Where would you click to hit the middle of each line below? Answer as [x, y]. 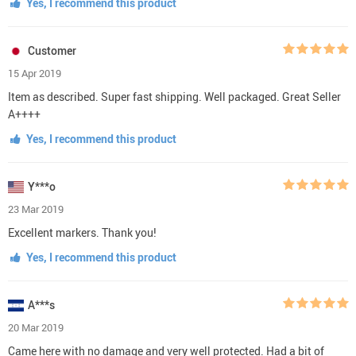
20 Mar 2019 [36, 327]
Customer [52, 50]
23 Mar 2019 [36, 209]
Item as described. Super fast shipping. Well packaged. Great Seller [174, 96]
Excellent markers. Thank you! [82, 232]
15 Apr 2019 [35, 73]
